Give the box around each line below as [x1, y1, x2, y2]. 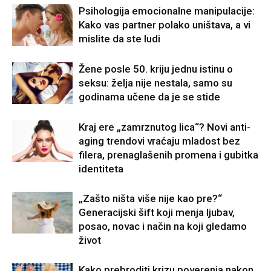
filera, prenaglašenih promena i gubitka [79, 149, 258, 161]
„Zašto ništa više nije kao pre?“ [79, 192, 222, 204]
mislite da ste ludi [79, 33, 160, 45]
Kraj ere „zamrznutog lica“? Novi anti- [79, 121, 250, 133]
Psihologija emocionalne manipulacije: [79, 5, 255, 17]
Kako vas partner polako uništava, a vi [79, 19, 250, 31]
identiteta [79, 163, 123, 175]
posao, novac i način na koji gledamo [79, 220, 247, 232]
